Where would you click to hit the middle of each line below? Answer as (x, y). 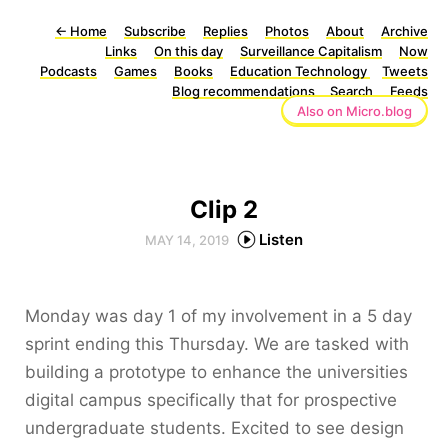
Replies (225, 31)
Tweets (405, 71)
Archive (404, 31)
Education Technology (300, 71)
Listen (281, 239)
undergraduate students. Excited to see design (214, 427)
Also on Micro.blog (354, 111)
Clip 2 (224, 209)
